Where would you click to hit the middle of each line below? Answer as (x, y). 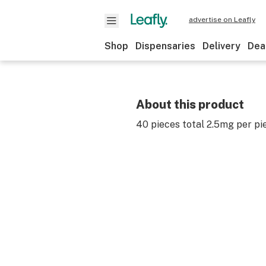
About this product (190, 104)
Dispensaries (165, 46)
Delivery (221, 46)
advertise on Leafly (222, 20)
